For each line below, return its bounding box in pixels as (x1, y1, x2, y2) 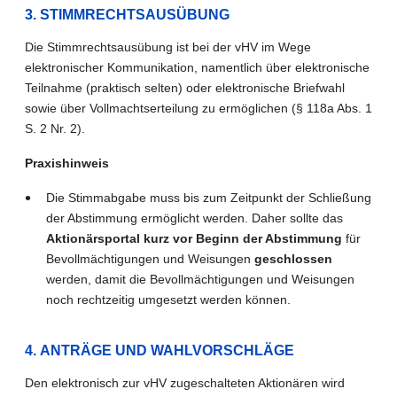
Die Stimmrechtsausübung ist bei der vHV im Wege (25, 39, 311, 54)
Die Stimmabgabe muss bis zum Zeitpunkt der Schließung (46, 190, 371, 205)
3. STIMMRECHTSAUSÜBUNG (25, 6, 230, 22)
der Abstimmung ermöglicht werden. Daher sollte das (46, 210, 343, 225)
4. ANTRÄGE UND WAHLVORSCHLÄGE (25, 342, 294, 358)
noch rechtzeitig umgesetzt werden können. (46, 292, 291, 307)
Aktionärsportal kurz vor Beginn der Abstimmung (46, 230, 342, 245)
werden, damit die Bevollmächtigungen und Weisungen (46, 271, 354, 286)
